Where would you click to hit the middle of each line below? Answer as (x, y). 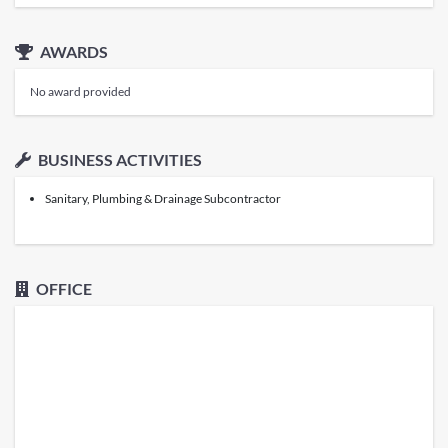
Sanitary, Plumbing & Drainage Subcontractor (163, 198)
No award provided (80, 91)
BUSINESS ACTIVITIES (118, 159)
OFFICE (62, 288)
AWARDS (72, 51)
